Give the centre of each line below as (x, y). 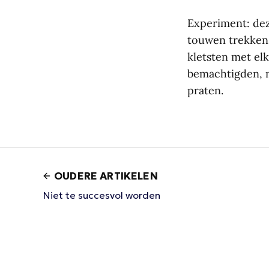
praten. (205, 90)
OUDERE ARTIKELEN (106, 176)
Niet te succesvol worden (102, 195)
